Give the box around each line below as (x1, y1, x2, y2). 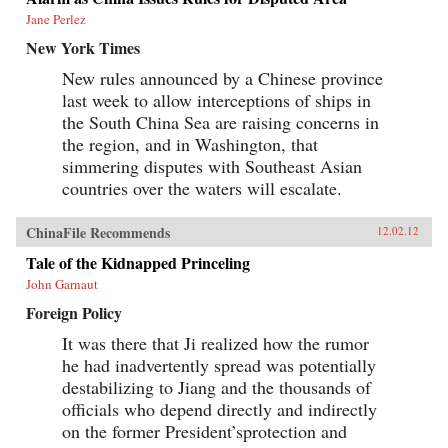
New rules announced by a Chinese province (62, 66, 383, 91)
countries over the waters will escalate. (62, 176, 342, 201)
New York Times (26, 36, 140, 60)
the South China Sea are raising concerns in (62, 110, 379, 135)
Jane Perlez (26, 10, 86, 29)
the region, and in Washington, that (62, 132, 318, 157)
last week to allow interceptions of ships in (62, 88, 371, 113)
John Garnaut (26, 275, 98, 294)
